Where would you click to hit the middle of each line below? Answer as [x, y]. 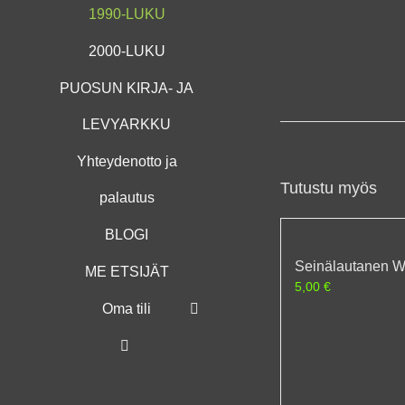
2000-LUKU [127, 51]
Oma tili [127, 308]
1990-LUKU [127, 14]
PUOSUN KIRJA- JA [127, 88]
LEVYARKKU [127, 124]
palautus [127, 197]
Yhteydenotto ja [127, 161]
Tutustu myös [329, 188]
